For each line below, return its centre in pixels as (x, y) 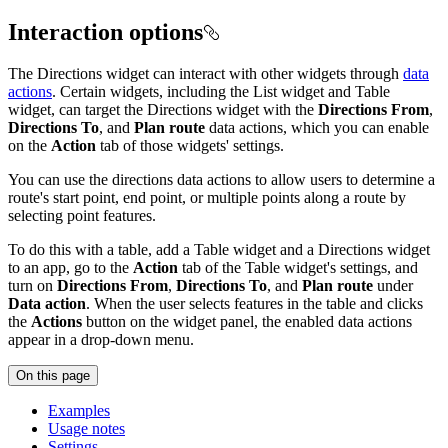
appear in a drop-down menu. (101, 340)
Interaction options (105, 31)
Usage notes (86, 429)
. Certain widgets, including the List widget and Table (221, 92)
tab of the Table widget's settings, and (298, 268)
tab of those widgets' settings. (190, 146)
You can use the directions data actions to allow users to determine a (221, 180)
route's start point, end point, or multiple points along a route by (207, 198)
